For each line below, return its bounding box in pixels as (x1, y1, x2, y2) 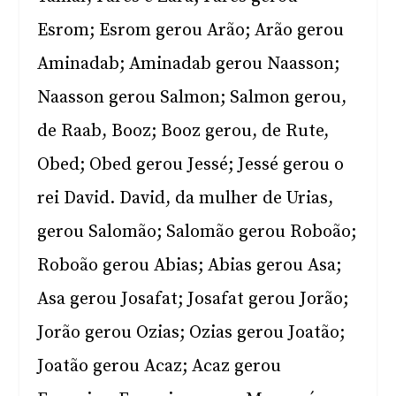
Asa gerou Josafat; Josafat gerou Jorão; (37, 288, 349, 310)
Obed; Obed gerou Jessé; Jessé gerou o (37, 154, 345, 176)
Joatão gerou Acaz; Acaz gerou (37, 355, 282, 377)
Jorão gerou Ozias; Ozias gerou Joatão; (37, 322, 346, 344)
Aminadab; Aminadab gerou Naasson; (37, 53, 340, 75)
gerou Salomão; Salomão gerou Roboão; (37, 221, 357, 243)
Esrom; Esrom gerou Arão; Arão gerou (37, 19, 345, 42)
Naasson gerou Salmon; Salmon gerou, (37, 87, 347, 109)
